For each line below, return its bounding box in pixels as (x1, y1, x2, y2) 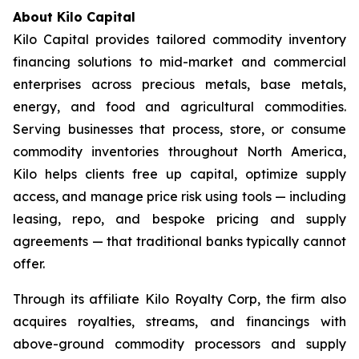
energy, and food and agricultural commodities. (13, 99, 346, 115)
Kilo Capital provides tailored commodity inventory (13, 31, 346, 47)
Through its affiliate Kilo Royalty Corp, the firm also (13, 291, 346, 307)
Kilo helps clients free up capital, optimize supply (13, 166, 346, 182)
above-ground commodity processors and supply (13, 336, 346, 352)
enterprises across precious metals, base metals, (13, 76, 346, 92)
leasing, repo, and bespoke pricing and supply (13, 211, 346, 227)
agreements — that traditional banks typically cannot (13, 233, 346, 249)
